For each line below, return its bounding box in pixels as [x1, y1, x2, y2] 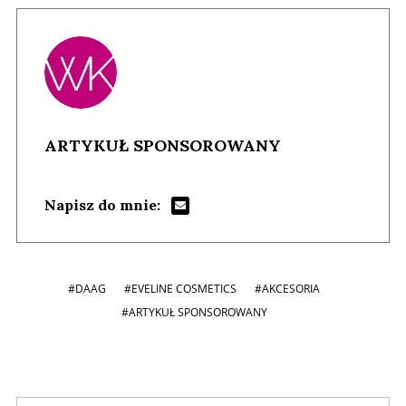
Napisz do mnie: [44, 195, 160, 214]
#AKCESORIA [255, 280, 320, 296]
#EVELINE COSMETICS [124, 280, 237, 296]
